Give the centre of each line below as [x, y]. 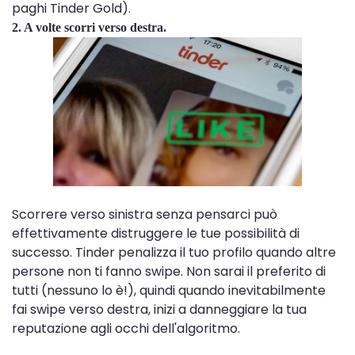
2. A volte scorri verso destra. [89, 28]
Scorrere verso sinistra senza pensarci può [145, 215]
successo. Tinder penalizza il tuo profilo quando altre [174, 253]
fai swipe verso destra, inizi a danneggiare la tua [159, 310]
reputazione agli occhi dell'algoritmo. [126, 329]
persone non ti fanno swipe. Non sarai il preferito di [169, 272]
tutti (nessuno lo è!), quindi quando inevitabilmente [169, 291]
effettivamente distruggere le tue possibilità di [156, 234]
